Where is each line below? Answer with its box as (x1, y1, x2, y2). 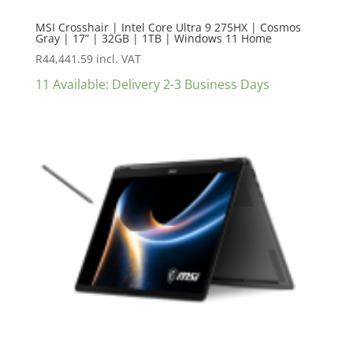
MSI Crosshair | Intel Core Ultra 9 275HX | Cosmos (35, 20, 301, 35)
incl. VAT (95, 51, 141, 67)
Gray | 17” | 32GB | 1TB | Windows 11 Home (35, 31, 272, 46)
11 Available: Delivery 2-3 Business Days (35, 76, 269, 94)
